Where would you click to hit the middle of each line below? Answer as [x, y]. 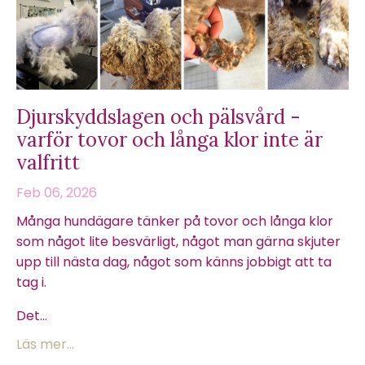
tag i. [31, 282]
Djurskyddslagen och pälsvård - [158, 117]
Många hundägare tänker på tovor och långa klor [175, 221]
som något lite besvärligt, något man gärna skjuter [178, 241]
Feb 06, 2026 [57, 192]
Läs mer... [45, 344]
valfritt [48, 162]
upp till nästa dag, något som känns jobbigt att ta [174, 262]
